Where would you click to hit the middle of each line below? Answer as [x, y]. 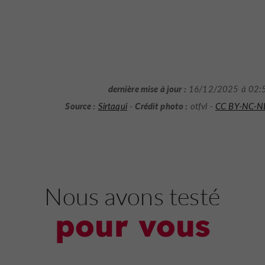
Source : [80, 106]
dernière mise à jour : [147, 88]
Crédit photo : [161, 106]
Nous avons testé [132, 196]
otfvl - [201, 106]
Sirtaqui [112, 106]
